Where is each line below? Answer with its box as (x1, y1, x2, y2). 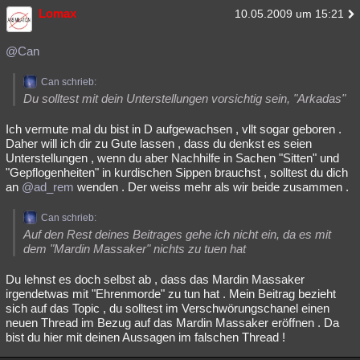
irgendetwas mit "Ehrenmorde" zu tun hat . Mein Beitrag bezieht (6, 287, 336, 301)
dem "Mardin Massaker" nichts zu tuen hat (23, 242, 246, 256)
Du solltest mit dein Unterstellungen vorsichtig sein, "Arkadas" (23, 92, 346, 105)
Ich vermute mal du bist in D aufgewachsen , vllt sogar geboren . (6, 122, 342, 136)
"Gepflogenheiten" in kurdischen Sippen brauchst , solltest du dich (6, 166, 348, 179)
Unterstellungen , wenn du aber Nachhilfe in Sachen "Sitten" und (6, 151, 339, 165)
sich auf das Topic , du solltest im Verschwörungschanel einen (6, 301, 329, 315)
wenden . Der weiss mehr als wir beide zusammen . (74, 180, 349, 194)
